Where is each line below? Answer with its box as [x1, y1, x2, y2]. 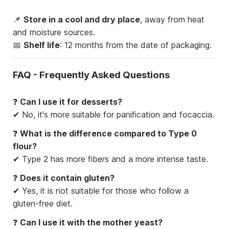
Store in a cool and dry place [24, 14, 140, 25]
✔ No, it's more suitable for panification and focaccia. [13, 109, 214, 120]
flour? [13, 141, 37, 152]
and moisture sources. [13, 27, 95, 37]
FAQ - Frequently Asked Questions [13, 68, 170, 81]
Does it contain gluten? [20, 173, 114, 184]
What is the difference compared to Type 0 [20, 128, 197, 139]
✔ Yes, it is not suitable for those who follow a [13, 186, 189, 196]
